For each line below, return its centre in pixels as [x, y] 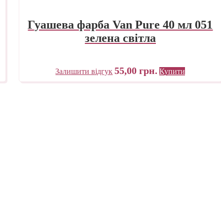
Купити [172, 71]
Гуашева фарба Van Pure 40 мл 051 [120, 24]
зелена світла [120, 38]
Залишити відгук [84, 71]
